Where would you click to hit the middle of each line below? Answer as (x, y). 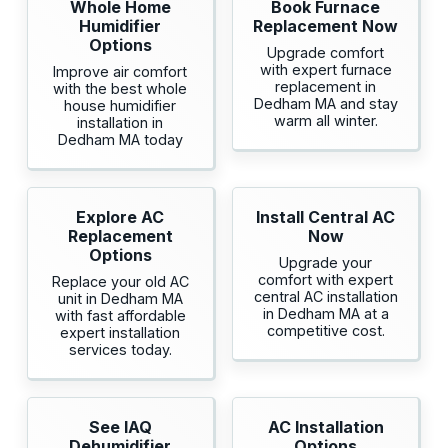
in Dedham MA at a (325, 314)
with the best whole (120, 89)
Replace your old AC (120, 282)
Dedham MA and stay (325, 104)
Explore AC (120, 217)
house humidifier (120, 106)
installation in (120, 123)
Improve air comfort (120, 72)
